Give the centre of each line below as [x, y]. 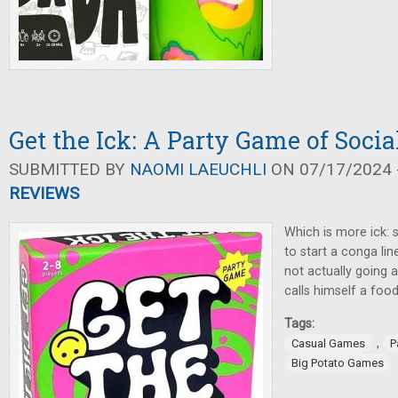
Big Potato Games [338, 363]
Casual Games [328, 343]
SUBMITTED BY [69, 169]
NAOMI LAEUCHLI [198, 169]
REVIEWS [44, 193]
